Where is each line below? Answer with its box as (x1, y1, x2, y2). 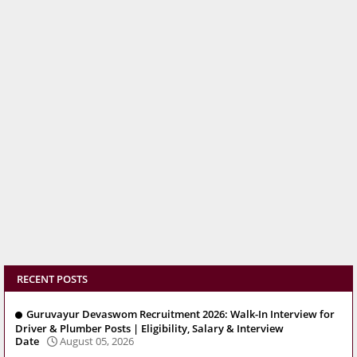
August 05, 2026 (60, 333, 134, 348)
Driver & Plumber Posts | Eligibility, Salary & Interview (15, 320, 284, 335)
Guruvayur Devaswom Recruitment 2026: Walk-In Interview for (26, 307, 335, 322)
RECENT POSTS (17, 272, 88, 287)
